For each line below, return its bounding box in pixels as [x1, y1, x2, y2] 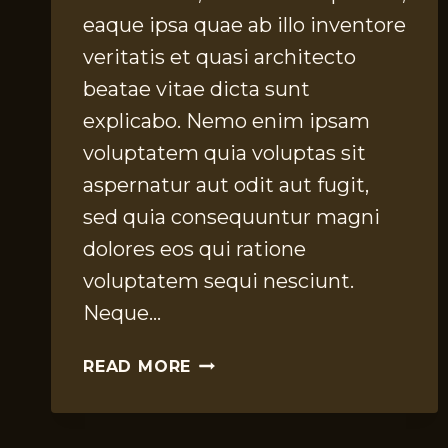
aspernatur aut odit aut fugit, [83, 173, 369, 198]
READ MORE [83, 357, 192, 377]
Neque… [83, 301, 161, 326]
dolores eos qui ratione [83, 237, 306, 262]
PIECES [190, 401, 255, 421]
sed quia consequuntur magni [83, 205, 380, 230]
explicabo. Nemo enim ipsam [83, 109, 370, 134]
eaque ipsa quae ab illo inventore [83, 13, 406, 38]
